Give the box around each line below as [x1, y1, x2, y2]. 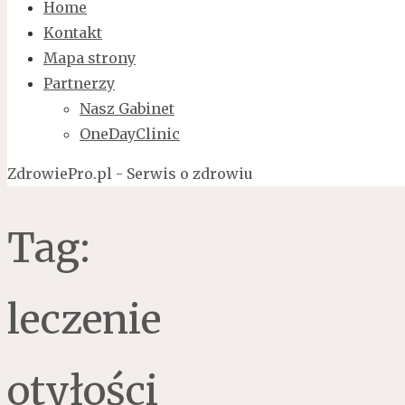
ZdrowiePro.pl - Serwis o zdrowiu [7, 164, 253, 183]
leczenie [7, 295, 161, 345]
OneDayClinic [80, 124, 180, 143]
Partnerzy [43, 73, 115, 92]
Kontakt [43, 23, 102, 42]
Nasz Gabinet [80, 99, 174, 118]
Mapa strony [43, 48, 136, 67]
